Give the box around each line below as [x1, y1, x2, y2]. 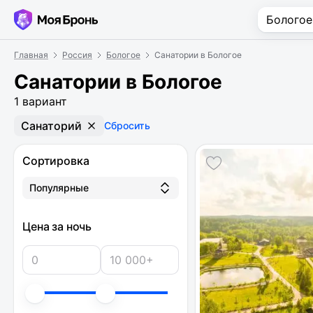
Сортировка [22, 154, 89, 168]
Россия [62, 50, 92, 60]
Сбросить [104, 119, 150, 131]
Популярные [29, 182, 89, 194]
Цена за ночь [22, 219, 92, 233]
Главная [14, 50, 48, 60]
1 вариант [14, 94, 67, 108]
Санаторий [21, 119, 82, 133]
